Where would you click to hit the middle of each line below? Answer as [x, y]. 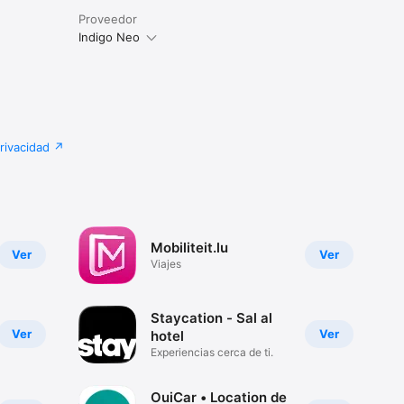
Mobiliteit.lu [189, 248]
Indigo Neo [109, 37]
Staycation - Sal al [211, 318]
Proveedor [107, 18]
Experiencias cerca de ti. [211, 353]
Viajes [165, 264]
